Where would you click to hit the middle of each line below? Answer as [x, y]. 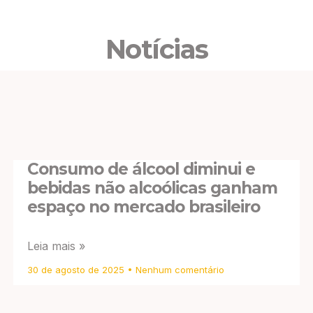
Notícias [156, 50]
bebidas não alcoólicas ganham [152, 188]
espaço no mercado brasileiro [144, 207]
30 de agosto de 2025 [77, 270]
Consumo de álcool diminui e [141, 169]
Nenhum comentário [179, 270]
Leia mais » [56, 246]
